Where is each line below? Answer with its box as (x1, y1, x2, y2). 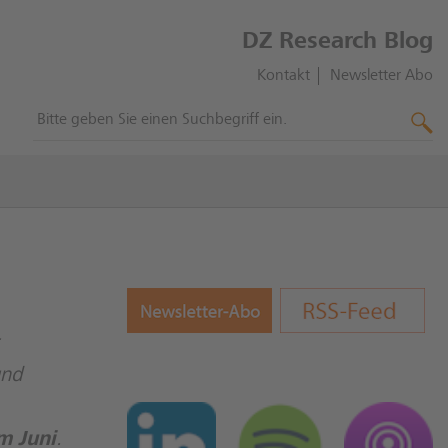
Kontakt (256, 68, 310, 84)
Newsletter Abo (330, 68, 433, 84)
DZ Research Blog (242, 31, 433, 55)
